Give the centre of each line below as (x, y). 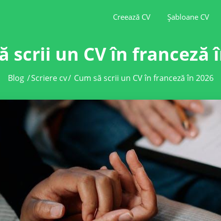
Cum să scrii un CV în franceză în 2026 (144, 78)
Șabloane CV (188, 17)
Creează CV (132, 17)
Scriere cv (49, 78)
